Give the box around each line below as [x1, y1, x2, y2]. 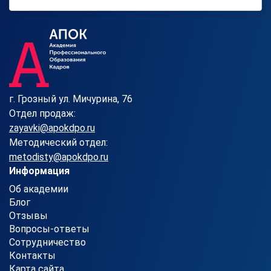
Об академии [9, 183, 68, 195]
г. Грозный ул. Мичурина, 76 [9, 93, 132, 105]
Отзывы [9, 209, 48, 221]
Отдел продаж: [9, 107, 76, 119]
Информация [9, 165, 70, 177]
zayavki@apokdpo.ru [9, 122, 95, 134]
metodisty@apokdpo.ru [9, 151, 108, 163]
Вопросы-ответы [9, 223, 90, 235]
